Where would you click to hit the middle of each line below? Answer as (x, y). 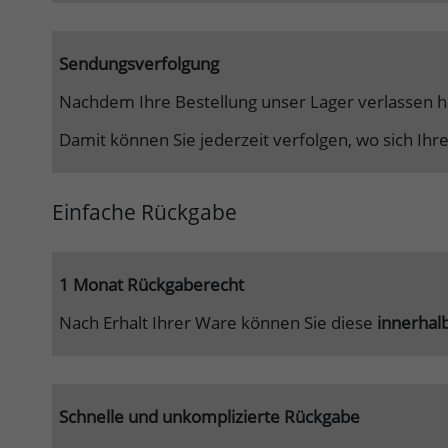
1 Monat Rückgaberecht (151, 285)
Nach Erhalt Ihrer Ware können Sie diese (218, 323)
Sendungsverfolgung (139, 64)
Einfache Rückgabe (144, 212)
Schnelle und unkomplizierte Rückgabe (209, 417)
